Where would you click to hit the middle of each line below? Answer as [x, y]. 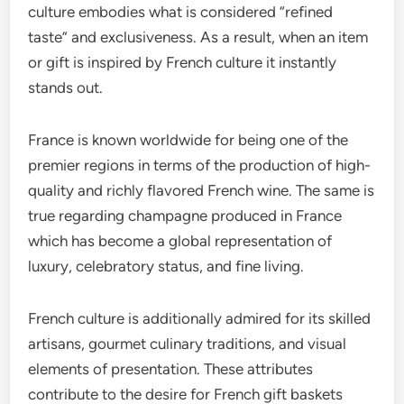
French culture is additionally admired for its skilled [200, 318]
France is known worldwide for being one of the [188, 140]
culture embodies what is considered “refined [181, 12]
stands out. [66, 87]
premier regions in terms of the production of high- [200, 165]
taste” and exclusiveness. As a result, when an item [198, 37]
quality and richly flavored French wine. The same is [202, 190]
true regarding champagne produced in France [185, 216]
